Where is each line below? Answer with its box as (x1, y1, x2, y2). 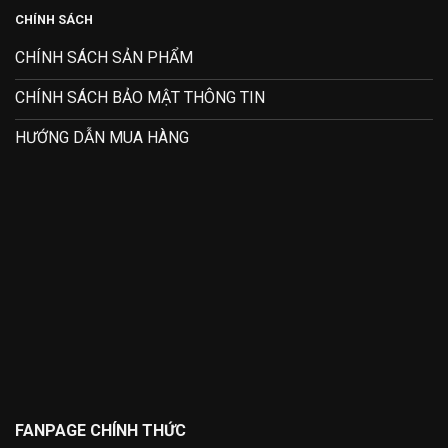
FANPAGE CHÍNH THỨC (15, 420, 186, 440)
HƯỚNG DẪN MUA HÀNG (15, 127, 189, 147)
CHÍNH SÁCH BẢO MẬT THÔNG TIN (15, 87, 265, 107)
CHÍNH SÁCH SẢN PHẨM (15, 47, 193, 67)
